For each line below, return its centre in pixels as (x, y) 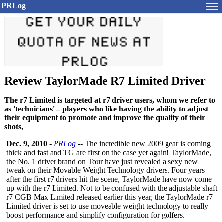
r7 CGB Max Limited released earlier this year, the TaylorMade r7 (110, 197)
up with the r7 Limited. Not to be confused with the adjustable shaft (112, 188)
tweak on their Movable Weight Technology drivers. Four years (106, 170)
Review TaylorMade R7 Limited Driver (105, 81)
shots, (14, 127)
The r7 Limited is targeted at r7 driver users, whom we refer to (110, 100)
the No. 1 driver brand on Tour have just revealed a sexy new (102, 161)
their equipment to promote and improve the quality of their (105, 118)
